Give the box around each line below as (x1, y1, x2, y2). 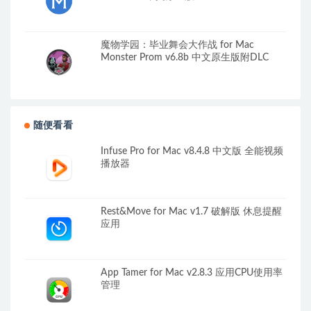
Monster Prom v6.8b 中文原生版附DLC (101, 53, 269, 63)
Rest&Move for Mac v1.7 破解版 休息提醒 (101, 207, 282, 217)
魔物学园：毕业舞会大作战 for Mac (101, 40, 254, 51)
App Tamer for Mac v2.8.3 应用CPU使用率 (101, 268, 283, 278)
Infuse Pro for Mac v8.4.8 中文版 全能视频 (101, 146, 283, 156)
